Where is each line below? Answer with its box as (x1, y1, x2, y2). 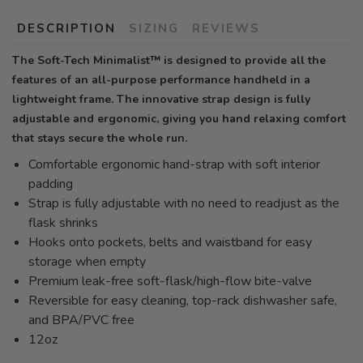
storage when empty (28, 252, 146, 271)
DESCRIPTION (17, 19, 116, 36)
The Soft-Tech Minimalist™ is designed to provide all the (12, 52, 326, 68)
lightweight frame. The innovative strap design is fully (12, 91, 310, 107)
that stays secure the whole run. (12, 130, 187, 146)
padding (28, 174, 73, 193)
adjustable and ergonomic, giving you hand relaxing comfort (12, 110, 346, 126)
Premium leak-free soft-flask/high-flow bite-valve (28, 271, 312, 290)
